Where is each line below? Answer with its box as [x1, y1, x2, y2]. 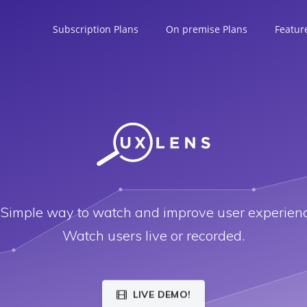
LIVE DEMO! [132, 288, 191, 301]
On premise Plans [166, 23, 248, 36]
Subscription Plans [53, 23, 139, 36]
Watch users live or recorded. [62, 226, 245, 244]
